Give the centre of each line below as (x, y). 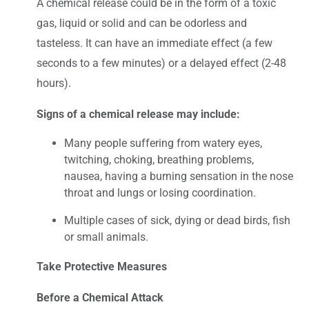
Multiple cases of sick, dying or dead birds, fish (177, 220)
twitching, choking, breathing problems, (159, 159)
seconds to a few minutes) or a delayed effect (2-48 (161, 63)
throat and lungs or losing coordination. (160, 192)
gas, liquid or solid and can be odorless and (142, 23)
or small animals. (106, 237)
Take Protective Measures (102, 266)
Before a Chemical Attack (100, 297)
